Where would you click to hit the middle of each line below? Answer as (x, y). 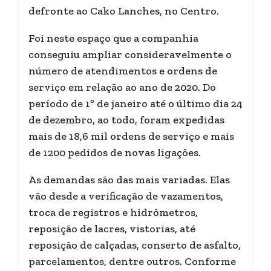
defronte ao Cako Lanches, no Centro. (124, 11)
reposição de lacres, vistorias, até (112, 229)
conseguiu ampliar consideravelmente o (130, 54)
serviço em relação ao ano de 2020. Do (122, 87)
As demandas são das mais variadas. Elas (129, 180)
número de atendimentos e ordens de (123, 71)
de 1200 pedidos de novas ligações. (115, 152)
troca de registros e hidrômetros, (113, 212)
